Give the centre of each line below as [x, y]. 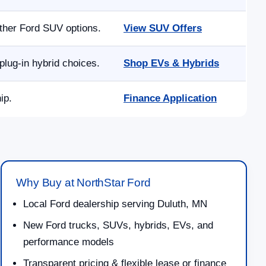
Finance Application [170, 99]
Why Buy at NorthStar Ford [83, 183]
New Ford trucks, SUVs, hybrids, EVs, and [118, 226]
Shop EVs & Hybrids [171, 64]
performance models [69, 242]
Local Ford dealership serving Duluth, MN [115, 204]
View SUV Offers [163, 28]
